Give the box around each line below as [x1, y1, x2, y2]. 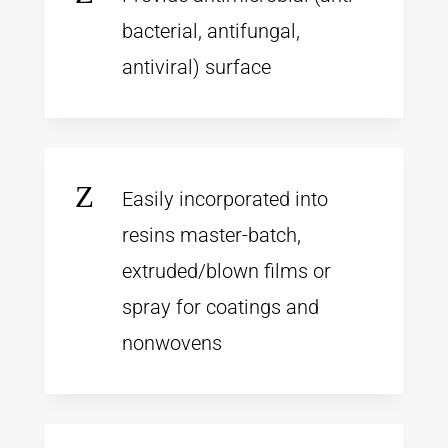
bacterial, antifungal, [121, 18, 300, 43]
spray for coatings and [121, 294, 319, 319]
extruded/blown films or [121, 258, 331, 283]
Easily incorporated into [121, 186, 328, 211]
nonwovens [121, 330, 222, 355]
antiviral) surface [121, 54, 271, 79]
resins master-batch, [121, 222, 301, 247]
